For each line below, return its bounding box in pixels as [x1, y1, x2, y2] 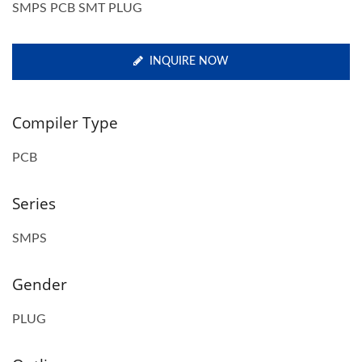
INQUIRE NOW [149, 55, 229, 67]
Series [12, 192, 56, 214]
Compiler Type [12, 112, 118, 133]
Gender [12, 273, 67, 295]
